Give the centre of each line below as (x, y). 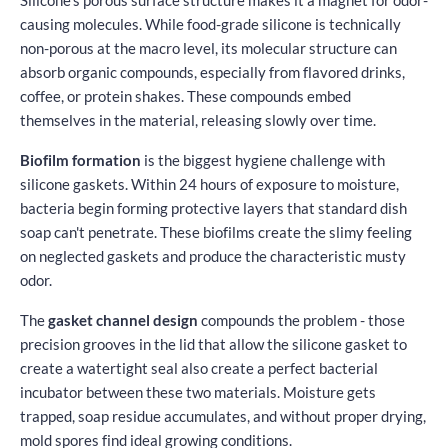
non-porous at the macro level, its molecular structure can (208, 47)
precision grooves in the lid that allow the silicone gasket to (213, 343)
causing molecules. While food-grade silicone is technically (210, 23)
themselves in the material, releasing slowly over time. (198, 119)
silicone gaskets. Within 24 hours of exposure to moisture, (209, 183)
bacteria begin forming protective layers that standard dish (213, 207)
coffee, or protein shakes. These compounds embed (185, 95)
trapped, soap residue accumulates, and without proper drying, (223, 415)
